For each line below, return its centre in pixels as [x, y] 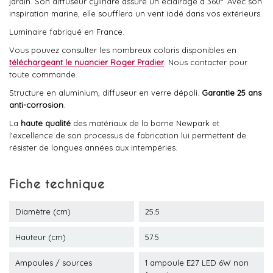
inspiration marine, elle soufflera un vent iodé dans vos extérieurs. [136, 13]
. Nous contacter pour [206, 62]
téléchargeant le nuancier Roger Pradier [87, 62]
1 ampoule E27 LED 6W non [197, 263]
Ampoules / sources [54, 263]
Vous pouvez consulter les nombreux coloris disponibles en [123, 50]
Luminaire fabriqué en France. [67, 32]
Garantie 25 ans [232, 93]
